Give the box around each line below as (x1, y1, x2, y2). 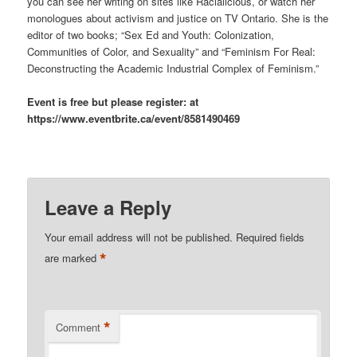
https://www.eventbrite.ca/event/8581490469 (27, 111, 241, 127)
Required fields (236, 229, 305, 245)
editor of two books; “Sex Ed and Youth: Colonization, (27, 27, 275, 43)
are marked (45, 249, 100, 265)
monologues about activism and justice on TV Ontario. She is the (27, 10, 329, 26)
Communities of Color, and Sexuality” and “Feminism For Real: (27, 44, 316, 60)
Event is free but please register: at (27, 94, 199, 110)
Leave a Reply (45, 193, 172, 221)
